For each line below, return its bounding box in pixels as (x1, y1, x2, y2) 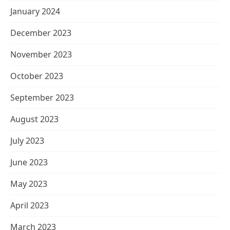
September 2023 (10, 92, 74, 103)
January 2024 (10, 6, 60, 17)
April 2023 (10, 200, 49, 211)
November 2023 (10, 49, 72, 60)
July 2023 (10, 135, 44, 146)
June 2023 (10, 157, 48, 168)
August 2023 (10, 113, 59, 125)
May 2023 (10, 178, 47, 189)
